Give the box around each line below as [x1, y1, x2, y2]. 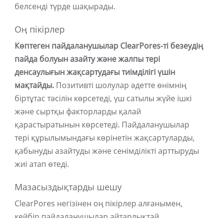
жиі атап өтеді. [15, 159, 69, 170]
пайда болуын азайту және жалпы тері [15, 54, 160, 65]
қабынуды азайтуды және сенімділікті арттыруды [15, 145, 199, 157]
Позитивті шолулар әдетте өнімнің [54, 80, 186, 91]
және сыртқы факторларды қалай [15, 106, 141, 117]
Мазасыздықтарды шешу [15, 182, 122, 193]
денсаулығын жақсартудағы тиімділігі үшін [15, 67, 175, 78]
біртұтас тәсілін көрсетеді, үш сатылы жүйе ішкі [15, 93, 192, 104]
